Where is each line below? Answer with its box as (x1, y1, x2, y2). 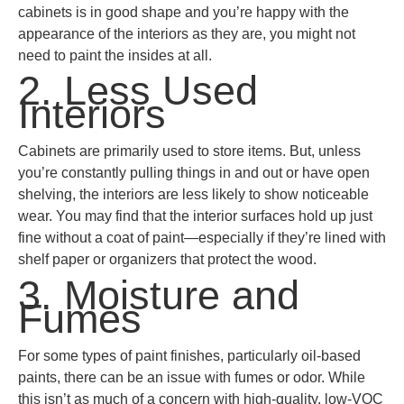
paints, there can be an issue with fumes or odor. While (18, 369, 365, 385)
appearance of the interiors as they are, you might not (18, 26, 355, 42)
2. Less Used (18, 68, 258, 115)
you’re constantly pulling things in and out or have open (18, 165, 370, 181)
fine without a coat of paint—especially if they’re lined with (18, 230, 386, 246)
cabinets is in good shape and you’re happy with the (18, 5, 349, 21)
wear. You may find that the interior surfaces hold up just (18, 208, 372, 225)
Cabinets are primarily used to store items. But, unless (18, 143, 361, 160)
